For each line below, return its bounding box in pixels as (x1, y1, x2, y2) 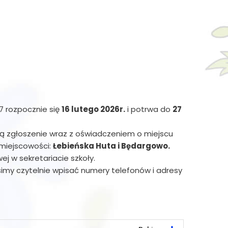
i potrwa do (125, 104, 173, 115)
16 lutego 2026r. (61, 104, 125, 115)
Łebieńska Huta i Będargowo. (52, 140, 170, 151)
